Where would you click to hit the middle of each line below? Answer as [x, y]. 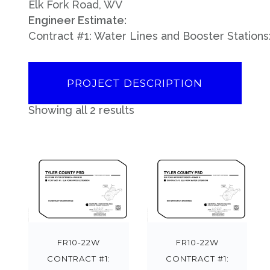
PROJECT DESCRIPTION [135, 83]
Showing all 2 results [82, 110]
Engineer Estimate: [78, 20]
